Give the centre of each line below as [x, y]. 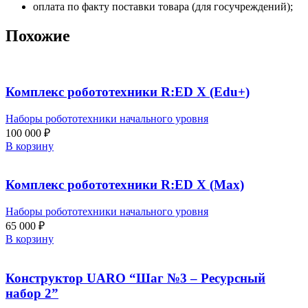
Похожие [38, 36]
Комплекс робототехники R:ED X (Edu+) [128, 91]
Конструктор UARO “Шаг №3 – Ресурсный [135, 278]
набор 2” [32, 293]
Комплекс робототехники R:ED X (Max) [125, 185]
